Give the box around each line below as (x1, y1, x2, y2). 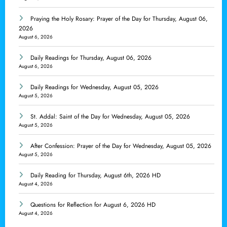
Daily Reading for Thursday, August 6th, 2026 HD (30, 171, 161, 180)
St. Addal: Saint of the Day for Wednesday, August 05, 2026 (30, 112, 190, 122)
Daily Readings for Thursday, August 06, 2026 (30, 53, 152, 63)
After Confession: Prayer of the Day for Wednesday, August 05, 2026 (30, 141, 211, 151)
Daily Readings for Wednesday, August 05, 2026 (30, 83, 159, 92)
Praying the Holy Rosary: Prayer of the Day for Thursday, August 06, (30, 14, 208, 24)
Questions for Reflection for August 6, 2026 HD (30, 200, 156, 210)
